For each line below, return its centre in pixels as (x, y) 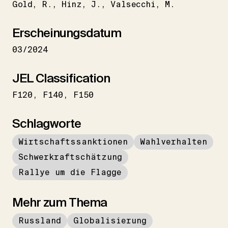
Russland (40, 220)
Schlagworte (47, 123)
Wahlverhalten (174, 141)
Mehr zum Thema (60, 202)
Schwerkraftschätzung (70, 157)
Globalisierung (110, 220)
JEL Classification (61, 78)
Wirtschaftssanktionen (73, 141)
